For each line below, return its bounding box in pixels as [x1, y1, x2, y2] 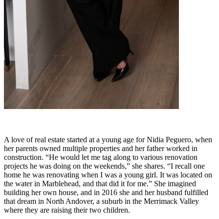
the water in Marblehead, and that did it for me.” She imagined [4, 179, 196, 188]
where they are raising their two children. [4, 205, 130, 214]
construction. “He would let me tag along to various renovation [4, 153, 197, 161]
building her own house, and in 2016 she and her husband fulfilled [4, 188, 208, 197]
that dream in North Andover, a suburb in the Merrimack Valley [4, 197, 199, 205]
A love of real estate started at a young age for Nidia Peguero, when [4, 135, 212, 144]
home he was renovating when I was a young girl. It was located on [4, 170, 212, 179]
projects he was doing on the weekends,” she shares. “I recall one [4, 161, 205, 170]
